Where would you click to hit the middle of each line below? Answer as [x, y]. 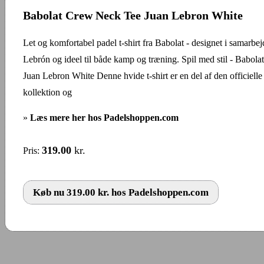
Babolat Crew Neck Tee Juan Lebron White [133, 15]
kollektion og [47, 92]
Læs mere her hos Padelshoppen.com [104, 117]
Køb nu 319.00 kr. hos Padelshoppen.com [121, 192]
